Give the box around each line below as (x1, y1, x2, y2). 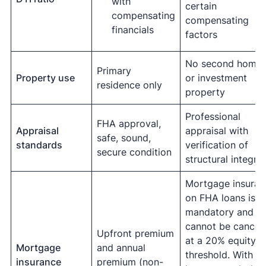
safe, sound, (96, 132, 151, 144)
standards (15, 139, 62, 151)
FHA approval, (96, 118, 161, 129)
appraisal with (185, 125, 248, 137)
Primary (96, 65, 131, 77)
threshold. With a (185, 249, 261, 261)
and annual (96, 242, 145, 254)
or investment (185, 72, 247, 84)
